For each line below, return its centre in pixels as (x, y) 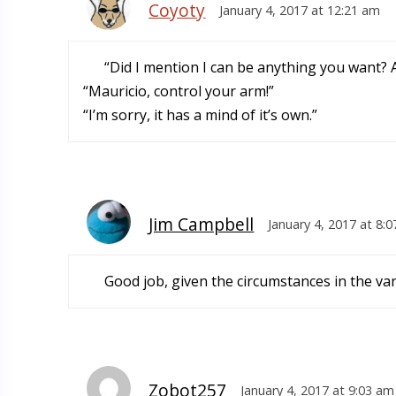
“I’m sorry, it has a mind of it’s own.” (200, 115)
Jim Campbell (202, 225)
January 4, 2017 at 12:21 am (299, 11)
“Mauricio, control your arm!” (179, 91)
